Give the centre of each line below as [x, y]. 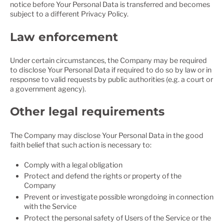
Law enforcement [64, 36]
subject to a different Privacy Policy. [69, 14]
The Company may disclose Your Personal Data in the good [107, 135]
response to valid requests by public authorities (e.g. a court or [111, 79]
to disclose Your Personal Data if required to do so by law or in [111, 69]
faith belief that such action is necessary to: [81, 144]
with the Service [50, 206]
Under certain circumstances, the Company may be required [108, 60]
